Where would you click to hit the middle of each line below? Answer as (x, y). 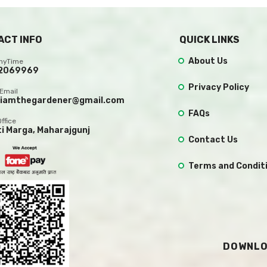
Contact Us (213, 139)
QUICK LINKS (209, 39)
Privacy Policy (218, 87)
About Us (208, 61)
